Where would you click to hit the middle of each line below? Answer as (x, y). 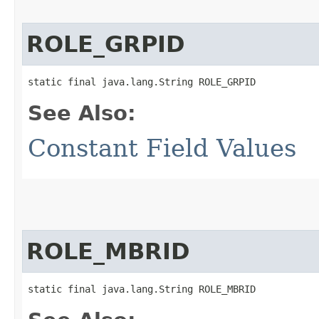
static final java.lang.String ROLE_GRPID (142, 82)
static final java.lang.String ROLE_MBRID (142, 289)
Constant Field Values (162, 148)
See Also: (82, 113)
